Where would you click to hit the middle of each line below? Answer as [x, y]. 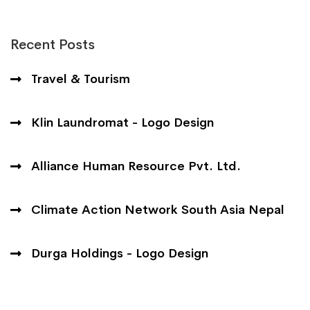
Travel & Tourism [81, 79]
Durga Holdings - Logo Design [120, 253]
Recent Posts [53, 44]
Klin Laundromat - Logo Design [122, 122]
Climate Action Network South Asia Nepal [158, 209]
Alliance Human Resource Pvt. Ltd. [136, 166]
